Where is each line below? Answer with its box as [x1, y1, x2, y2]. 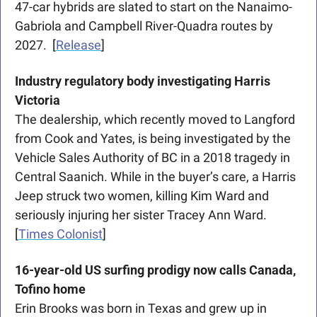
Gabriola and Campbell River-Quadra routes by [15, 18, 273, 34]
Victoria [15, 93, 63, 108]
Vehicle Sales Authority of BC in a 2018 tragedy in [15, 150, 290, 166]
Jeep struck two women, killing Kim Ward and [15, 188, 269, 204]
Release [56, 38, 101, 53]
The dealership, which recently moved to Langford [15, 112, 295, 127]
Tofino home [15, 282, 88, 297]
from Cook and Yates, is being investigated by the [15, 131, 291, 146]
